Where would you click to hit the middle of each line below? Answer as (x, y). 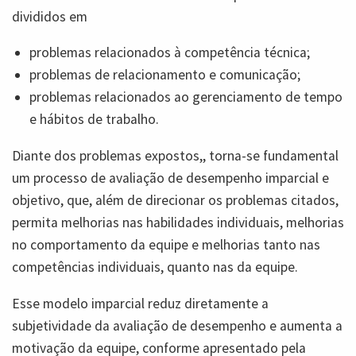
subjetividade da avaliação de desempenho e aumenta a (177, 325)
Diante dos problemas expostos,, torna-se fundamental (175, 155)
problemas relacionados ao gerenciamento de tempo (186, 97)
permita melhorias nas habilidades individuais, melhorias (178, 222)
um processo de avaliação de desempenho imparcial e (170, 178)
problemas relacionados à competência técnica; (170, 53)
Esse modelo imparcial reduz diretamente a (140, 303)
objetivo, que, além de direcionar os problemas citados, (175, 200)
